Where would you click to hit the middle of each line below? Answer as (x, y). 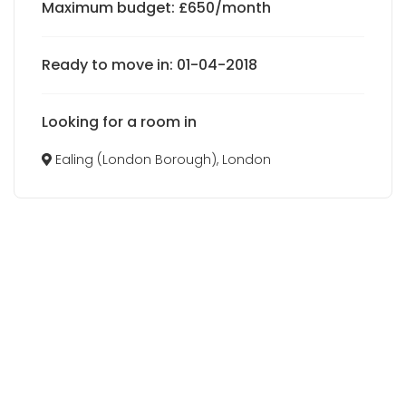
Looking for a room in (119, 122)
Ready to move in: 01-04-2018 (150, 65)
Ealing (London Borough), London (161, 159)
